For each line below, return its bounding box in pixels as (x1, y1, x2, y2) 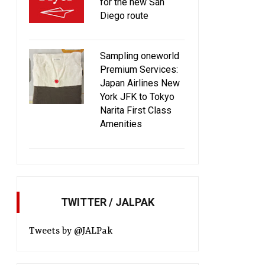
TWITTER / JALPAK (61, 195, 154, 208)
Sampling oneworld (100, 50, 179, 62)
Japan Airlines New (100, 77, 180, 89)
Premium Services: (100, 64, 178, 76)
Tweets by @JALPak (29, 225, 112, 237)
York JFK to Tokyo (100, 91, 174, 103)
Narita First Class (100, 105, 172, 117)
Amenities (100, 118, 142, 130)
